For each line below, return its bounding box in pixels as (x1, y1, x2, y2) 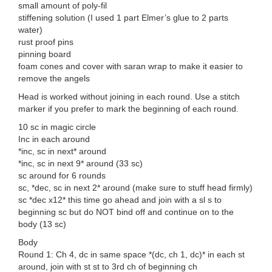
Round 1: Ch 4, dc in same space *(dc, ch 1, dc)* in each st (18, 250, 245, 260)
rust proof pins (18, 37, 73, 47)
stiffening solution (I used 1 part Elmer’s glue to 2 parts (18, 13, 228, 23)
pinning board (18, 49, 71, 59)
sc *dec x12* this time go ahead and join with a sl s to (18, 195, 222, 205)
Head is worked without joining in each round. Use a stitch (18, 92, 240, 102)
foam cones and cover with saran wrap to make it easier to (18, 61, 243, 72)
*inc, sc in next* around (18, 146, 106, 157)
